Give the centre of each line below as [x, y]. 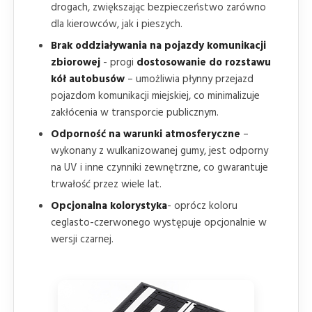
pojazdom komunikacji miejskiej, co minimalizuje [155, 96]
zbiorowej [76, 62]
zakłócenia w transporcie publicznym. [135, 112]
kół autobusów [88, 79]
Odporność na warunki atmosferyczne [146, 134]
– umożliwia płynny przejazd [189, 79]
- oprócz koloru [202, 206]
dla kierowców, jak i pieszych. [117, 24]
